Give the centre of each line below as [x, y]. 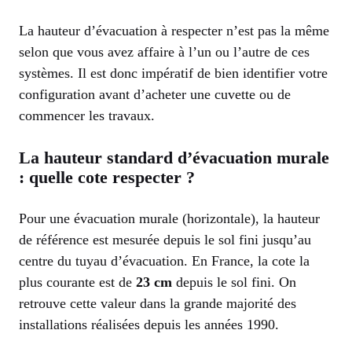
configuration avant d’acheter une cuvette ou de [155, 94]
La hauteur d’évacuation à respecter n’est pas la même [174, 30]
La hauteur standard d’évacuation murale [174, 157]
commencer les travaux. [87, 115]
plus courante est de [77, 282]
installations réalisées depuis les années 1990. [149, 324]
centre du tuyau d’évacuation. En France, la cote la [164, 260]
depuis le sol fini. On [234, 282]
